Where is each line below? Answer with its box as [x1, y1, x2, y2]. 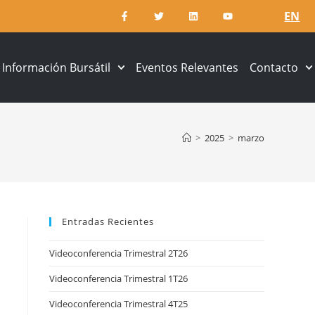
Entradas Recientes [62, 215, 154, 228]
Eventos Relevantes [136, 60, 239, 75]
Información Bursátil [1, 60, 110, 75]
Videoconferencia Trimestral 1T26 [49, 272, 188, 285]
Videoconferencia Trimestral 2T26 [49, 247, 188, 259]
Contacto [249, 60, 298, 75]
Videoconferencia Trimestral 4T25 [49, 297, 188, 310]
